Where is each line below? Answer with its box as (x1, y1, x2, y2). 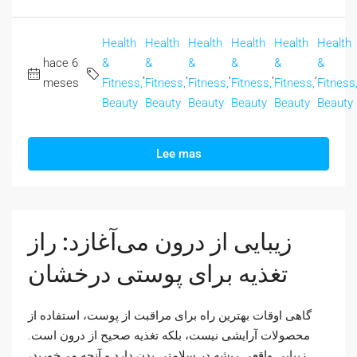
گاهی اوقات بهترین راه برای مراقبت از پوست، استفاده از (28, 308, 312, 324)
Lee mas (155, 147, 202, 162)
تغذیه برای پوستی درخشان (28, 260, 288, 288)
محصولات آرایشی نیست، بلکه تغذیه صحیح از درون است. (28, 328, 310, 343)
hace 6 (43, 56, 78, 71)
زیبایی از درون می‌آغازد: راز (28, 228, 292, 257)
